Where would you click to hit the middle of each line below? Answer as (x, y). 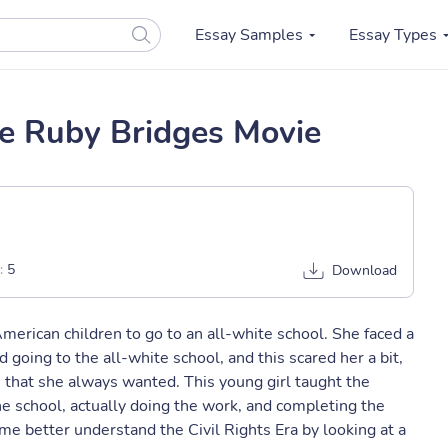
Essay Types (392, 35)
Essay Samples (248, 35)
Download (364, 270)
